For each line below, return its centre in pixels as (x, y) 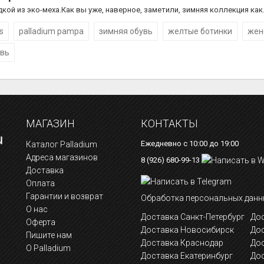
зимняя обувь (126, 31)
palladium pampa (51, 31)
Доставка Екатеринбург (187, 255)
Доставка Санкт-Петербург (193, 217)
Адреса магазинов (62, 157)
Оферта (41, 222)
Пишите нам (49, 235)
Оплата (40, 183)
